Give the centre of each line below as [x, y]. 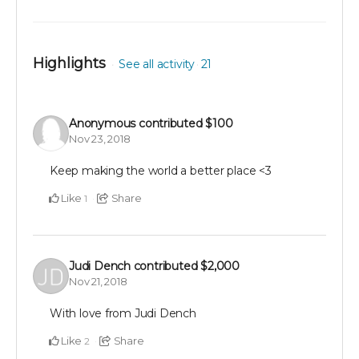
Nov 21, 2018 [98, 282]
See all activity [157, 64]
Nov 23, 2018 [100, 139]
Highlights [69, 63]
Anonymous [103, 124]
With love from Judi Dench [123, 313]
